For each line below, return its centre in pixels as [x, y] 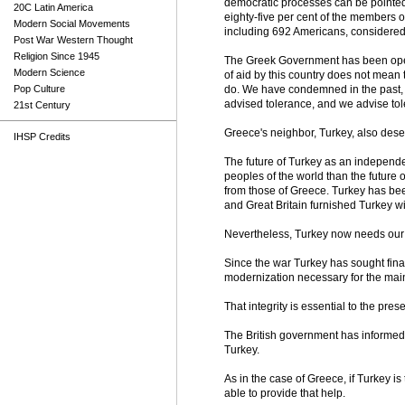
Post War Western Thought [73, 40]
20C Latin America [53, 7]
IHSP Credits [42, 137]
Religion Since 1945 [57, 56]
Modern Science [49, 72]
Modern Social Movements [72, 24]
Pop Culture [39, 89]
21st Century [42, 105]
